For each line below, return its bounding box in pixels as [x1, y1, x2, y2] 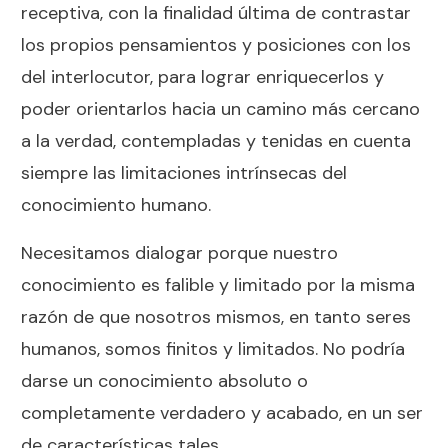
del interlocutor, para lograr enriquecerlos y [21, 64, 384, 89]
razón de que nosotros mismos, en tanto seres [21, 304, 411, 329]
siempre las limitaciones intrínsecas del [21, 160, 347, 185]
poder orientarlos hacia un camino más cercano [21, 96, 420, 121]
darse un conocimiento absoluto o [21, 368, 308, 393]
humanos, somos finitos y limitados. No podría [21, 336, 405, 361]
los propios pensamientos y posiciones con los [21, 32, 411, 57]
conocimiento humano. [21, 192, 211, 217]
